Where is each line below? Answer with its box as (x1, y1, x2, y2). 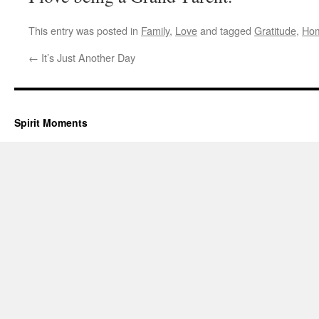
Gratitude (254, 23, 296, 38)
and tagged (197, 23, 254, 38)
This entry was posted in (28, 23, 141, 38)
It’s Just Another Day (38, 50, 135, 65)
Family (141, 23, 169, 38)
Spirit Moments (14, 115, 88, 130)
